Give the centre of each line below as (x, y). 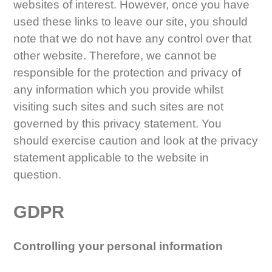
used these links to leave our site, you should (131, 22)
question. (38, 175)
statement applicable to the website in (111, 158)
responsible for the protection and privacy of (127, 73)
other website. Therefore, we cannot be (115, 56)
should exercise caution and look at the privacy (136, 141)
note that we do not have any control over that (133, 39)
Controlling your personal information (118, 246)
